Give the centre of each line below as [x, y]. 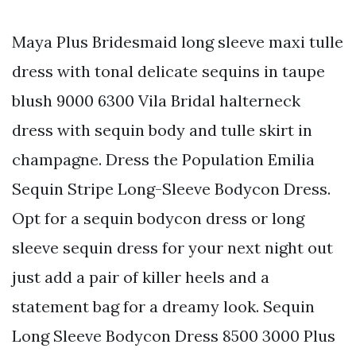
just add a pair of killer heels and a [141, 277]
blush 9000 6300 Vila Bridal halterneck [156, 100]
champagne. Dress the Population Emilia [163, 159]
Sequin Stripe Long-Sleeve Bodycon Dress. [171, 188]
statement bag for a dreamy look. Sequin [163, 306]
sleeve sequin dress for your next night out [172, 247]
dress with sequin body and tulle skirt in [162, 130]
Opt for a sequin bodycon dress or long [158, 218]
